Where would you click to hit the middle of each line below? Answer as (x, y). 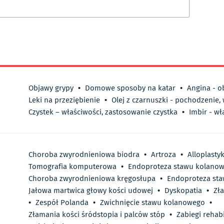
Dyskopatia (183, 191)
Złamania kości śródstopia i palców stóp (97, 215)
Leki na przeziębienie (64, 100)
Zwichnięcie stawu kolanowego (152, 203)
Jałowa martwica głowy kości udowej (91, 191)
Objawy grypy (51, 88)
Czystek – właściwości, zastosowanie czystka (103, 112)
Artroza (163, 155)
